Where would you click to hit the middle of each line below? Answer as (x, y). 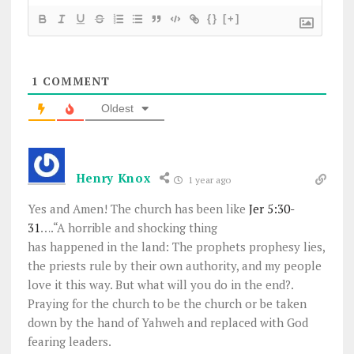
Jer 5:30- (271, 208)
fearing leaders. (69, 341)
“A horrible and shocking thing (135, 227)
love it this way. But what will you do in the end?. (160, 284)
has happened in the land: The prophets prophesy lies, (176, 246)
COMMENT (74, 81)
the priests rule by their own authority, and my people (174, 265)
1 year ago (208, 179)
